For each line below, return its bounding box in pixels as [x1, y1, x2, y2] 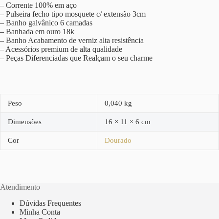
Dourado [105, 136, 131, 144]
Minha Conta [20, 208, 60, 217]
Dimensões [8, 117, 42, 126]
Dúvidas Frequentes [20, 199, 81, 208]
